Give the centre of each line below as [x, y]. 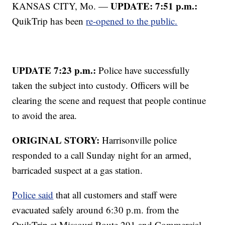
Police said [33, 195]
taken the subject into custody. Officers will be [101, 85]
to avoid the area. [45, 116]
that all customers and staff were [115, 195]
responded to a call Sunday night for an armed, [102, 155]
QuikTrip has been [49, 21]
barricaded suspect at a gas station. [78, 170]
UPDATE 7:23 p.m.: [54, 70]
